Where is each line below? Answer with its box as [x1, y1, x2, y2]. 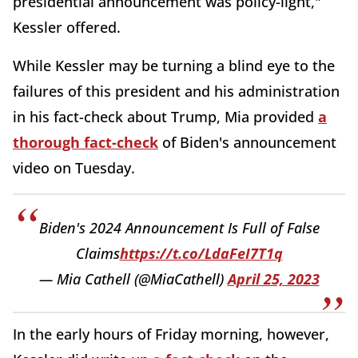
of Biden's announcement [158, 133, 336, 153]
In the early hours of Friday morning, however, [13, 324, 329, 344]
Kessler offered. [13, 18, 121, 38]
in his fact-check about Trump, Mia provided [13, 107, 318, 127]
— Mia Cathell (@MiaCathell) [38, 269, 228, 289]
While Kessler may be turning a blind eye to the [13, 56, 335, 76]
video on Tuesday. [13, 158, 135, 178]
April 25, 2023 [227, 269, 320, 289]
